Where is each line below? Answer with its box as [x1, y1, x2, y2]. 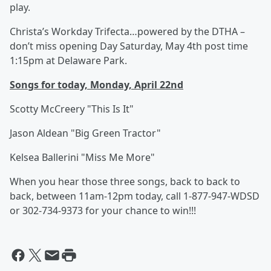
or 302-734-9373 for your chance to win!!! [10, 204, 196, 218]
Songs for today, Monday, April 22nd [10, 78, 183, 92]
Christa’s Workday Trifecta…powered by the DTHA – [10, 25, 245, 39]
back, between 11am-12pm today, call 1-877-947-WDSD [10, 189, 260, 203]
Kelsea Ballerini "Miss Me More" [10, 151, 155, 165]
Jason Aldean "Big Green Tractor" [10, 126, 161, 140]
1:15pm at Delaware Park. [10, 54, 129, 68]
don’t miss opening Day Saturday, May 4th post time [10, 39, 248, 53]
